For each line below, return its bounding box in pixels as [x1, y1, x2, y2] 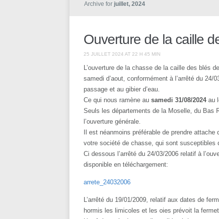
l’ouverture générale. [84, 118, 141, 125]
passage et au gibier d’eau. [84, 86, 160, 93]
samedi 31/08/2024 [151, 96, 206, 104]
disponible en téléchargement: [84, 161, 168, 168]
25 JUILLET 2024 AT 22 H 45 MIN [84, 51, 160, 57]
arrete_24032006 [84, 178, 131, 186]
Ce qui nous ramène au [84, 96, 151, 104]
